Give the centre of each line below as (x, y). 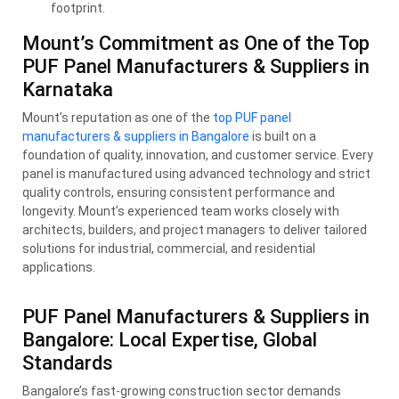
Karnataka (68, 89)
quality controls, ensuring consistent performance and (179, 192)
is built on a (283, 136)
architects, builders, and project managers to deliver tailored (195, 229)
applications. (59, 267)
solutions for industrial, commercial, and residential (169, 248)
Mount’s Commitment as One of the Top (196, 43)
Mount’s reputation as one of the (118, 117)
